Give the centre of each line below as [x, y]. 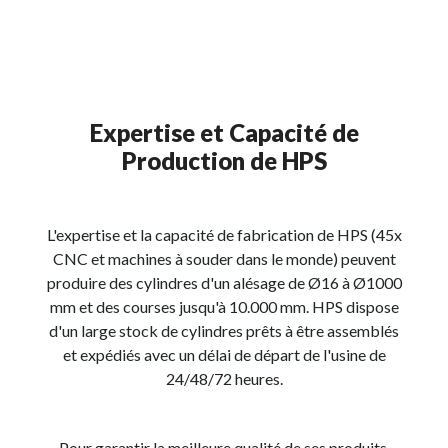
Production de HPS [224, 160]
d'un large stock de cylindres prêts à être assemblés [224, 330]
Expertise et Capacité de [224, 132]
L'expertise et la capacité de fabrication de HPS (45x [224, 234]
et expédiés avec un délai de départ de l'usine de [224, 354]
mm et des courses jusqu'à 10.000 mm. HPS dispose [224, 306]
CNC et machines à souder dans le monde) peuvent [224, 258]
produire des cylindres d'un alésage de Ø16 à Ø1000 [224, 282]
